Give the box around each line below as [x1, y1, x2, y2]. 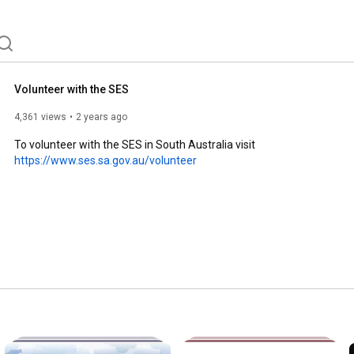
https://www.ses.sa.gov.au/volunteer [14, 153, 197, 167]
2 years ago [76, 111, 127, 122]
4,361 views [14, 111, 66, 122]
